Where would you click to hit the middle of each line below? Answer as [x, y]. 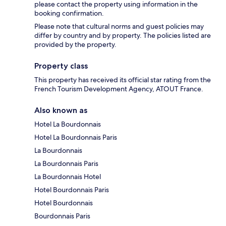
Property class [61, 66]
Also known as [61, 110]
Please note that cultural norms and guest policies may [119, 26]
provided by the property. [75, 45]
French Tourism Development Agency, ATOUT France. [119, 89]
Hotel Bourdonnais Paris [72, 190]
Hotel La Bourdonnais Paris [76, 137]
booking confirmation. [69, 13]
